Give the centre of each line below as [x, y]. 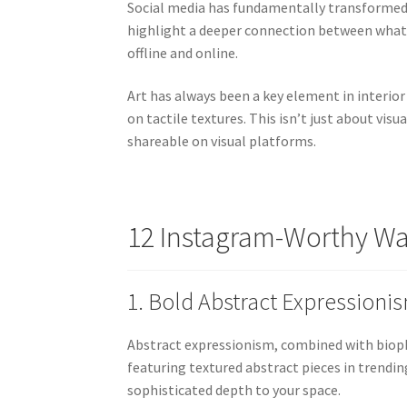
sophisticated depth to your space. [234, 390]
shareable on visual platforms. [222, 141]
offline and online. [183, 52]
